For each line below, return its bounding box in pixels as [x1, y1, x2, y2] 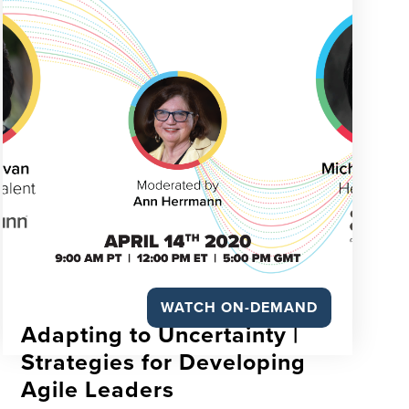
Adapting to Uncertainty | [21, 321, 306, 349]
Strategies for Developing [21, 349, 307, 376]
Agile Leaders [21, 376, 175, 404]
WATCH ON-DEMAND [160, 299, 318, 317]
